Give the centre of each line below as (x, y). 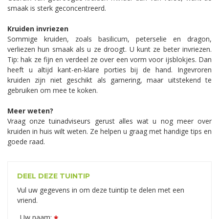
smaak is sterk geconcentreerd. (57, 8)
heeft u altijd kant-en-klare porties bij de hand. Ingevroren (109, 69)
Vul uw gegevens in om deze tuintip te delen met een (101, 190)
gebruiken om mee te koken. (53, 90)
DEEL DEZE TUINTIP (54, 176)
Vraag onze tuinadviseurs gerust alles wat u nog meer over (109, 121)
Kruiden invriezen (38, 28)
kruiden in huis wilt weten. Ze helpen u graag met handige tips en (109, 131)
